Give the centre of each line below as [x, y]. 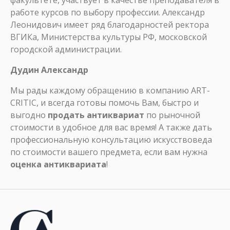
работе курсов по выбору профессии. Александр [108, 12]
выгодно [29, 115]
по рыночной [172, 115]
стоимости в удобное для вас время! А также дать [111, 127]
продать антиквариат [96, 115]
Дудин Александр [49, 70]
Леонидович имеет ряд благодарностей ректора [110, 25]
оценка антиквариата [58, 164]
